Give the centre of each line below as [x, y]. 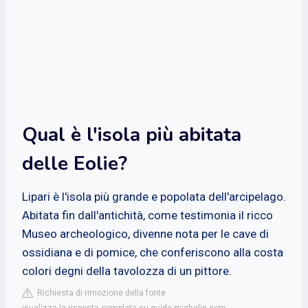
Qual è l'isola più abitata [132, 134]
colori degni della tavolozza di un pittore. [127, 271]
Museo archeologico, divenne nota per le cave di [145, 233]
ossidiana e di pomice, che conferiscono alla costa [153, 252]
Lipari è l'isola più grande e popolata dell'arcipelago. [154, 196]
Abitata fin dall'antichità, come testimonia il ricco [147, 215]
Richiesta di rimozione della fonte [99, 293]
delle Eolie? [75, 163]
